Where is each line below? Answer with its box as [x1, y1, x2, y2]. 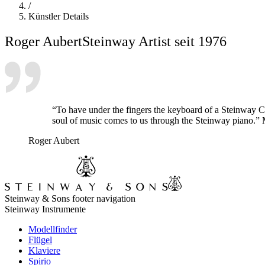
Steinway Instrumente [5, 203, 86, 214]
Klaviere [28, 245, 60, 256]
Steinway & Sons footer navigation [5, 193, 135, 203]
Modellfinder [28, 224, 77, 234]
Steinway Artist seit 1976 [82, 33, 227, 49]
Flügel [28, 234, 52, 245]
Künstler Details [28, 11, 89, 21]
